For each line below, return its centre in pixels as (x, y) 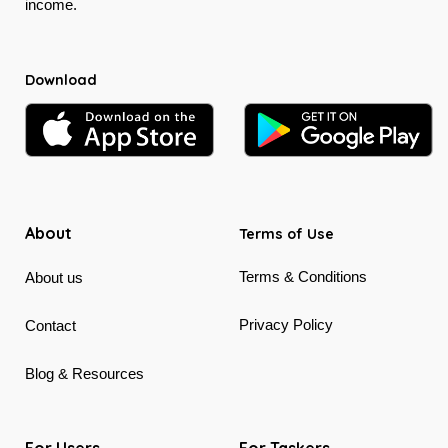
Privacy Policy (286, 325)
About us (54, 278)
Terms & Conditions (303, 277)
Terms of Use (286, 234)
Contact (50, 326)
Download (61, 79)
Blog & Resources (84, 374)
